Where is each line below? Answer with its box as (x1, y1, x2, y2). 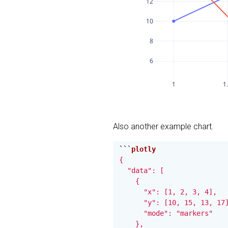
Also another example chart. (113, 122, 214, 131)
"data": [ (119, 166, 164, 175)
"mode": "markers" (119, 209, 213, 217)
